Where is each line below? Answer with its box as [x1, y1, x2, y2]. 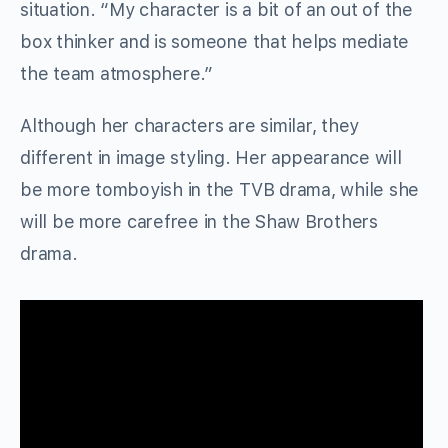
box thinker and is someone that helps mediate [20, 31, 410, 53]
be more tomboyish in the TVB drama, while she [20, 179, 420, 201]
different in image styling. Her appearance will [20, 147, 402, 169]
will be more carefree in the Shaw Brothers [20, 211, 378, 233]
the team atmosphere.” [20, 63, 213, 85]
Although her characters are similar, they [20, 115, 360, 137]
